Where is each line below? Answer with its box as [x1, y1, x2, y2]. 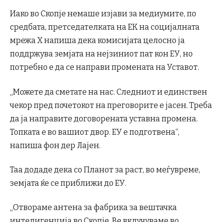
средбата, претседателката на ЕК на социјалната [10, 22, 200, 32]
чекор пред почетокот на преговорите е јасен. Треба [10, 100, 212, 110]
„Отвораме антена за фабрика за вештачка [10, 203, 177, 213]
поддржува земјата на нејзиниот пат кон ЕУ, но [10, 49, 193, 59]
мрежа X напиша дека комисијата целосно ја [10, 36, 185, 46]
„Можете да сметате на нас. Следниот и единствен [10, 87, 207, 97]
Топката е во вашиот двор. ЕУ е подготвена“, [10, 127, 179, 137]
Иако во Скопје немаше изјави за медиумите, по [10, 9, 196, 19]
